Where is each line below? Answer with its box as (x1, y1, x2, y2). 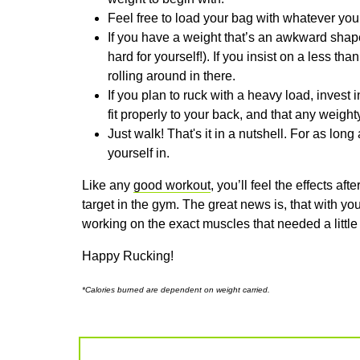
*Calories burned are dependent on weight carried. (82, 284, 272, 294)
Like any (82, 178, 133, 192)
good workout (133, 178, 211, 192)
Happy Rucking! (82, 248, 174, 263)
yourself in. (108, 145, 170, 160)
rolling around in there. (108, 68, 235, 83)
